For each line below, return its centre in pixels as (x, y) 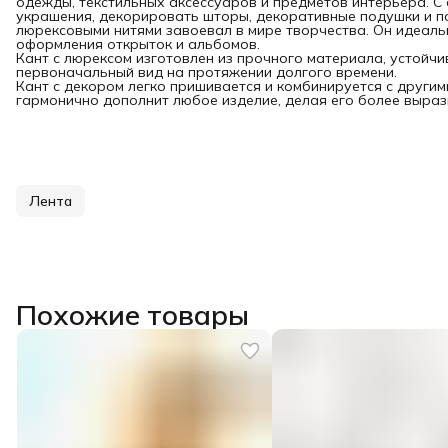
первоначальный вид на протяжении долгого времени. (206, 72)
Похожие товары (132, 314)
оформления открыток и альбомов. (138, 44)
